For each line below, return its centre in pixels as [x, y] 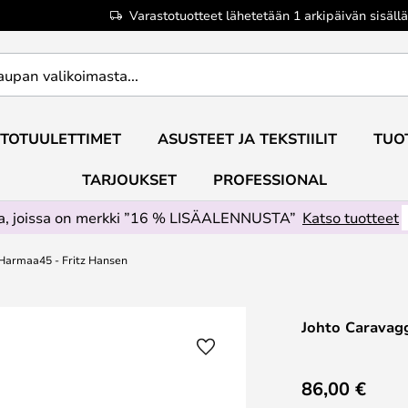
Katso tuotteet [351, 217]
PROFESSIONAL [270, 179]
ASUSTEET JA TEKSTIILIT [247, 138]
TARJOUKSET [129, 179]
